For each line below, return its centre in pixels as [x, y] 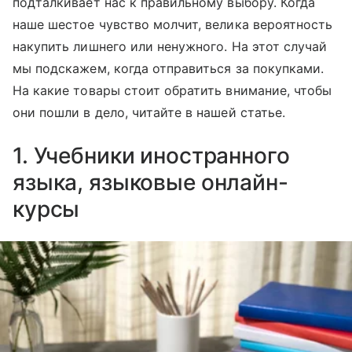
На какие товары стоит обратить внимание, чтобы [172, 90]
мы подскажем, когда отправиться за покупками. [169, 68]
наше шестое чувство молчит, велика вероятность [173, 24]
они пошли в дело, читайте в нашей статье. [149, 112]
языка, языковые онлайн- [150, 182]
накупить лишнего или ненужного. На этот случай [170, 46]
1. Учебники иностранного [151, 155]
